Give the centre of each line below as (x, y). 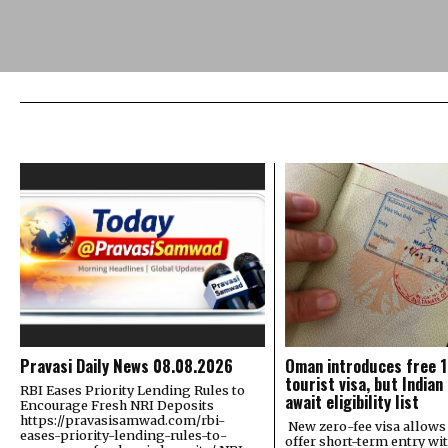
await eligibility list (351, 401)
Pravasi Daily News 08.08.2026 (126, 365)
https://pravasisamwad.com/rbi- (122, 419)
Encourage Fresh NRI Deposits (117, 404)
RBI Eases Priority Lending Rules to (132, 389)
